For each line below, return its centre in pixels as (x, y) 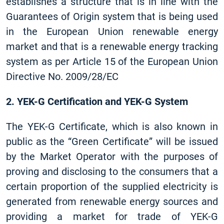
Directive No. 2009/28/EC (62, 76)
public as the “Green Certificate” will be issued (112, 141)
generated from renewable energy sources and (112, 201)
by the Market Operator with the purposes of (112, 156)
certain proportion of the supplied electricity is (112, 186)
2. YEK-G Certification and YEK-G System (97, 101)
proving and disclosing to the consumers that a (112, 171)
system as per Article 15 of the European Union (112, 61)
